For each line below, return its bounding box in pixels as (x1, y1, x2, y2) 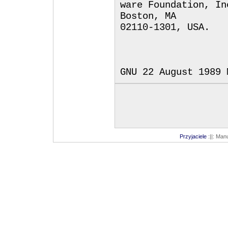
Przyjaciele (179, 133, 207, 139)
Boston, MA (120, 11, 176, 22)
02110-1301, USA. (120, 22, 210, 33)
